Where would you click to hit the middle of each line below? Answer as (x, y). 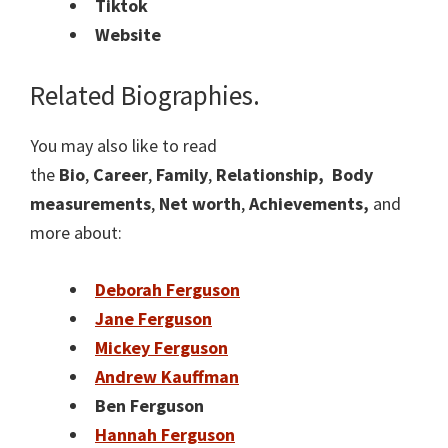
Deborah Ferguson (167, 290)
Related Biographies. (145, 95)
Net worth (200, 204)
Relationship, (272, 175)
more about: (76, 233)
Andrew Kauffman (167, 377)
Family (182, 175)
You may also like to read (123, 146)
